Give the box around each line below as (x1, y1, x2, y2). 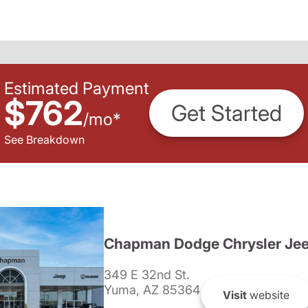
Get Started (171, 100, 282, 127)
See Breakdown (4, 132, 85, 146)
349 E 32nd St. (103, 267, 190, 283)
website (246, 287, 289, 302)
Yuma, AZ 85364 (103, 283, 201, 298)
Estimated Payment (4, 78, 149, 98)
